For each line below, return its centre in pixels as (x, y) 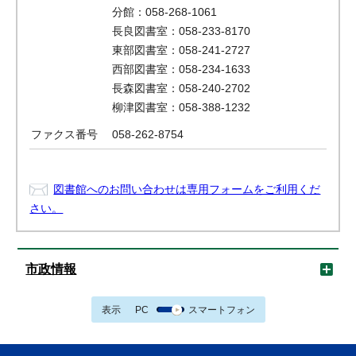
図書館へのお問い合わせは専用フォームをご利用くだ (187, 189)
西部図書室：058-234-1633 (182, 69)
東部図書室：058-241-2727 (182, 50)
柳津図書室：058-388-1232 (182, 107)
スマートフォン (221, 310)
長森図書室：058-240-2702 (182, 88)
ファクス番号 (65, 134)
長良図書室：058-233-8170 (182, 31)
